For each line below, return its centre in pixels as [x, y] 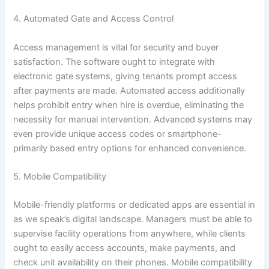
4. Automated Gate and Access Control [94, 19]
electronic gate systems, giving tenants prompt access [125, 76]
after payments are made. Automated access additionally [129, 90]
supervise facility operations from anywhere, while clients [130, 234]
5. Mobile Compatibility [60, 176]
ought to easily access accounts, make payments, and [125, 248]
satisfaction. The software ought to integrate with [114, 62]
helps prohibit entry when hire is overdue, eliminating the [129, 105]
